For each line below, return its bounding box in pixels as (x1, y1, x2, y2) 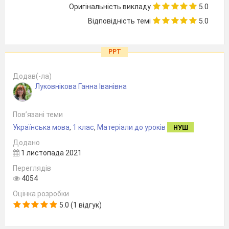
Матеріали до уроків (97, 123, 166, 131)
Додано (13, 139, 40, 147)
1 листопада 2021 (19, 149, 82, 157)
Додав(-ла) (13, 72, 52, 80)
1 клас (73, 123, 94, 131)
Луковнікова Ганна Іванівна (35, 82, 127, 90)
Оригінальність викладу (69, 3, 151, 11)
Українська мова (13, 123, 70, 131)
